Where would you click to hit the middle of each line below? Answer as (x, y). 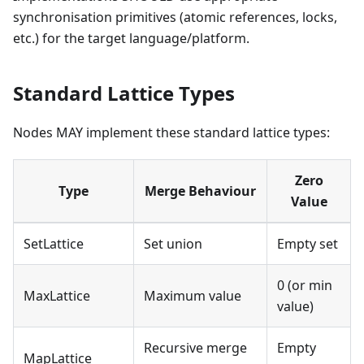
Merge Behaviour (200, 191)
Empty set (308, 243)
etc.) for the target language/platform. (131, 38)
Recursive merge (195, 347)
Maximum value (193, 295)
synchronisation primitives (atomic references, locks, (175, 17)
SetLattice (54, 243)
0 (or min (305, 285)
